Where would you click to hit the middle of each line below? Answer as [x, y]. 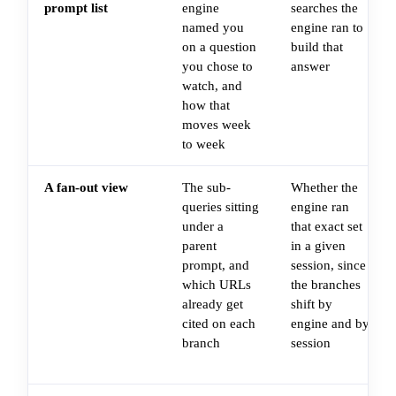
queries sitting [221, 207]
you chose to [217, 67]
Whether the [324, 188]
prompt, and [216, 266]
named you [213, 28]
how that [206, 106]
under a [203, 227]
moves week [217, 125]
